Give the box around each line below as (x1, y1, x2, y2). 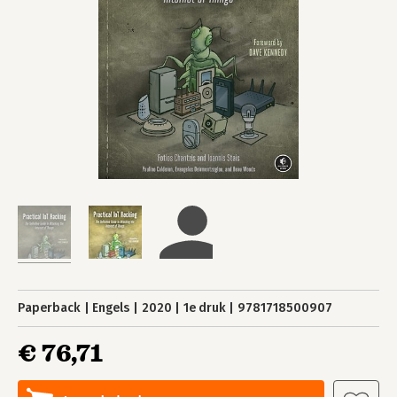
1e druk (183, 300, 226, 315)
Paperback (18, 300, 81, 315)
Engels (92, 300, 130, 315)
